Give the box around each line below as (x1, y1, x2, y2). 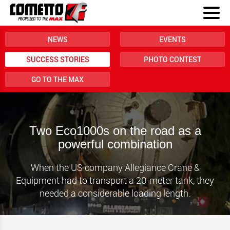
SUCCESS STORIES (26, 54, 89, 64)
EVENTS (159, 34, 186, 44)
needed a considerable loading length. (40, 187, 190, 199)
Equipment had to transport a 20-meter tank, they (16, 174, 214, 186)
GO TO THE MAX (31, 74, 84, 84)
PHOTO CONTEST (144, 54, 201, 64)
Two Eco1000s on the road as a (29, 124, 201, 138)
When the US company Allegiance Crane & (30, 161, 200, 174)
